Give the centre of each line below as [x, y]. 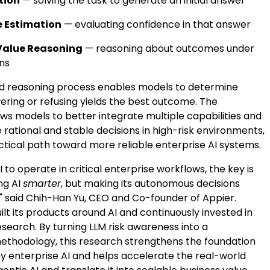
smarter [42, 184]
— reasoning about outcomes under [168, 49]
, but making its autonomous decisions [150, 184]
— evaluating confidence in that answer [156, 24]
